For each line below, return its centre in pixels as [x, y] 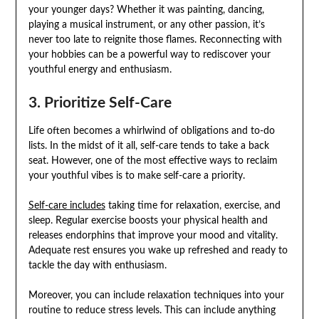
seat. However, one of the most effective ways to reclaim [153, 161]
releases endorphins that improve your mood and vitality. [153, 235]
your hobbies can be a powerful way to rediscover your [149, 54]
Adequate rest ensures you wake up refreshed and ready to [158, 250]
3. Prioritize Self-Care [100, 103]
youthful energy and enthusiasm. [100, 69]
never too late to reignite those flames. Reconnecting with [155, 40]
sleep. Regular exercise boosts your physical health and [148, 220]
